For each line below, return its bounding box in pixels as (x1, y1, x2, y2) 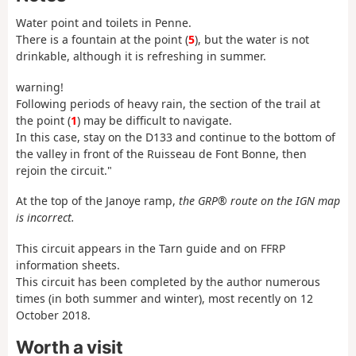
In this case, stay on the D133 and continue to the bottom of (16, 129, 335, 145)
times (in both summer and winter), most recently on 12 (16, 290, 313, 306)
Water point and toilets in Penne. (16, 15, 192, 31)
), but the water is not (195, 32, 309, 48)
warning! (16, 79, 64, 95)
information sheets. (16, 257, 120, 273)
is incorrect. (16, 210, 75, 226)
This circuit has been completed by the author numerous (16, 273, 320, 289)
